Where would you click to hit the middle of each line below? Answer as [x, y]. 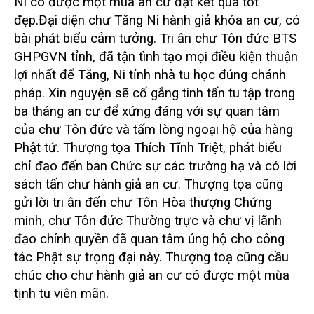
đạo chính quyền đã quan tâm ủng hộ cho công [149, 239]
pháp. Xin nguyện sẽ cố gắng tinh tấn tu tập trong [155, 93]
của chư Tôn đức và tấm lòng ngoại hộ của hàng [153, 129]
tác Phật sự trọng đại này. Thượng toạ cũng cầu [151, 257]
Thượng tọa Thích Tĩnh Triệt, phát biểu [172, 148]
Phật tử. [39, 148]
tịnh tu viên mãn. [61, 293]
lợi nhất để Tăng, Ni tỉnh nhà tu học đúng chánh [150, 75]
